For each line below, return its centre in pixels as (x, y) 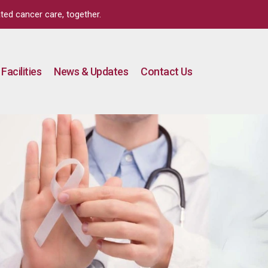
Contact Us (167, 71)
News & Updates (91, 71)
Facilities (22, 71)
